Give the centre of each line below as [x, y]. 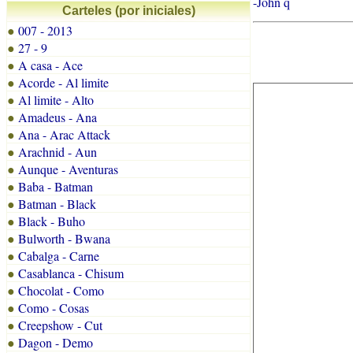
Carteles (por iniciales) [128, 11]
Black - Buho [52, 221]
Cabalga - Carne [59, 256]
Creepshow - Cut [60, 325]
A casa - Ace [50, 65]
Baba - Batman [56, 186]
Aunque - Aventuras [68, 169]
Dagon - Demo [56, 342]
